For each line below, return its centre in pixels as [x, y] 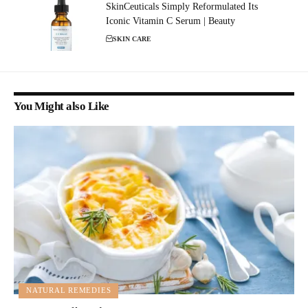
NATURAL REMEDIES [69, 290]
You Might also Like [62, 106]
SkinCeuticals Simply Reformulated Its [182, 7]
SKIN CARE [132, 39]
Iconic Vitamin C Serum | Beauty [170, 21]
